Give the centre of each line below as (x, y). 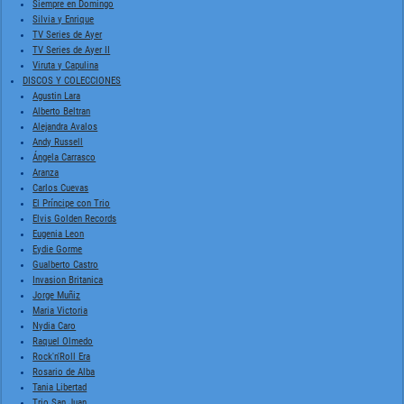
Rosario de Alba (64, 372)
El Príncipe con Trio (72, 203)
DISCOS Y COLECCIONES (72, 80)
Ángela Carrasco (64, 157)
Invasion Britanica (68, 280)
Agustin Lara (57, 96)
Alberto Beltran (62, 111)
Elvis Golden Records (75, 218)
